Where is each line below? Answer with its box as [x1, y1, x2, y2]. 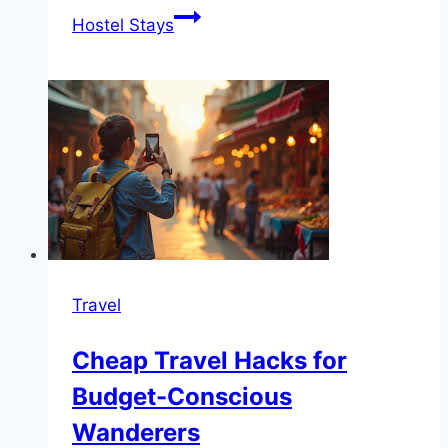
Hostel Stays [72, 14, 174, 35]
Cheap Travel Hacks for [72, 345, 347, 375]
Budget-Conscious [72, 381, 292, 411]
